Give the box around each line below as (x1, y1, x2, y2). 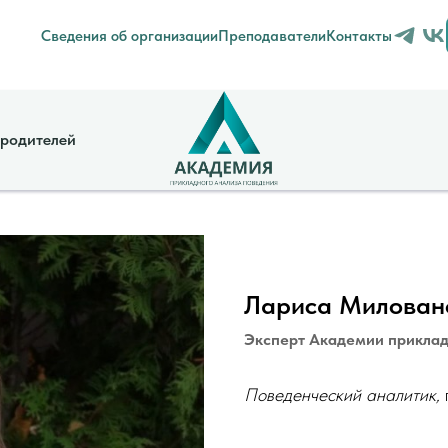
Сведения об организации (41, 26, 218, 45)
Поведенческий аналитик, (244, 384, 445, 405)
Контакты (326, 26, 392, 45)
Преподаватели (218, 26, 326, 45)
